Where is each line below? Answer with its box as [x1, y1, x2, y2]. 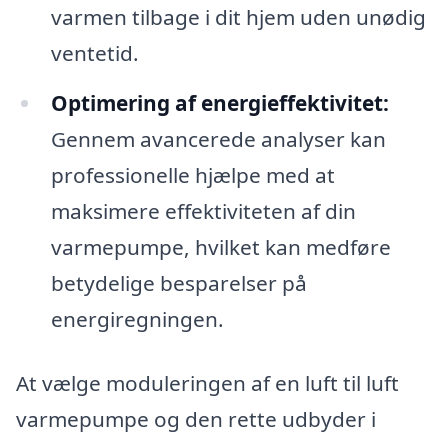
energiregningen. [50, 305, 224, 334]
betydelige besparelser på [50, 269, 307, 298]
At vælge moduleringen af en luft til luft [16, 368, 399, 397]
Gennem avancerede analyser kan [50, 125, 386, 154]
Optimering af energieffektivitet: [50, 89, 389, 118]
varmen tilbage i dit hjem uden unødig [50, 3, 426, 32]
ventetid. [50, 39, 139, 68]
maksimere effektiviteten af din [50, 197, 356, 226]
